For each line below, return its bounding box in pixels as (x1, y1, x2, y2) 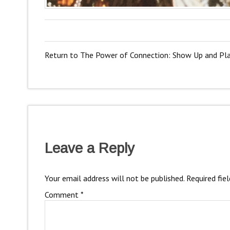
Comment (44, 189, 81, 200)
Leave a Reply (44, 140, 135, 157)
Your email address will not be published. (44, 172, 184, 183)
